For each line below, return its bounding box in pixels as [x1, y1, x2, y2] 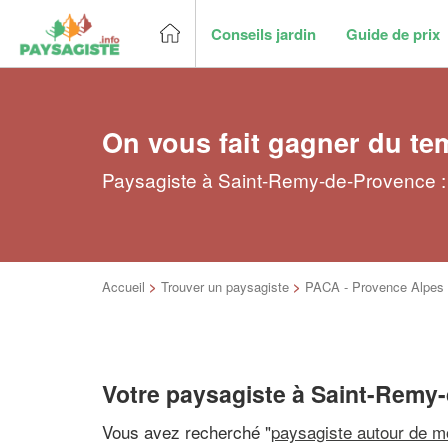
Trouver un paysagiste [161, 277, 289, 296]
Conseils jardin [211, 22, 316, 45]
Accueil [102, 277, 145, 296]
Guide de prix [346, 22, 440, 45]
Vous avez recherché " [102, 418, 271, 444]
